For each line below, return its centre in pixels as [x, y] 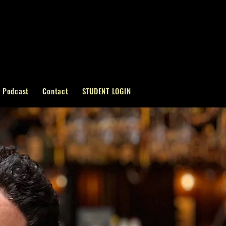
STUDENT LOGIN [106, 91]
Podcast [16, 91]
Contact [55, 91]
